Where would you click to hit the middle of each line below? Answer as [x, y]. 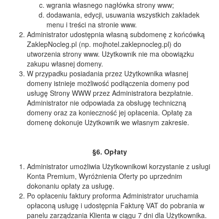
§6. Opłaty [109, 152]
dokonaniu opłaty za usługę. [71, 186]
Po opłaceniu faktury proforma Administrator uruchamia [113, 196]
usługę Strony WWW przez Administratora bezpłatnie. [110, 93]
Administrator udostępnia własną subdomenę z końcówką [116, 34]
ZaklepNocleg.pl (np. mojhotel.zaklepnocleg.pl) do [104, 44]
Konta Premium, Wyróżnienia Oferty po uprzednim [105, 176]
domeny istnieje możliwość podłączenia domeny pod [108, 83]
